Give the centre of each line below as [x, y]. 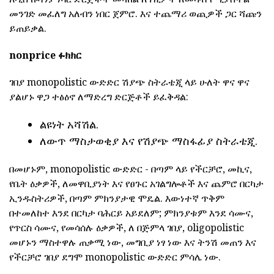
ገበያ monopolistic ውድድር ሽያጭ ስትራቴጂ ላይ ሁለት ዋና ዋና [129, 82]
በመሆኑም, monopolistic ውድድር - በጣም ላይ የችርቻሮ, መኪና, [131, 169]
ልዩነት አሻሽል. [69, 124]
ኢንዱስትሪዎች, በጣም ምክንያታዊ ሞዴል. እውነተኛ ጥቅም [117, 198]
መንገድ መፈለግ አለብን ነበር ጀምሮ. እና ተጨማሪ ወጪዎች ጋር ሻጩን [135, 14]
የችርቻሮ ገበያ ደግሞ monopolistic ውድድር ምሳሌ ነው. [115, 257]
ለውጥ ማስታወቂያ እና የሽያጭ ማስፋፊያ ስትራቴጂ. [149, 141]
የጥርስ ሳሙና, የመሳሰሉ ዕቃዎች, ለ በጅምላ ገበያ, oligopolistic [127, 228]
